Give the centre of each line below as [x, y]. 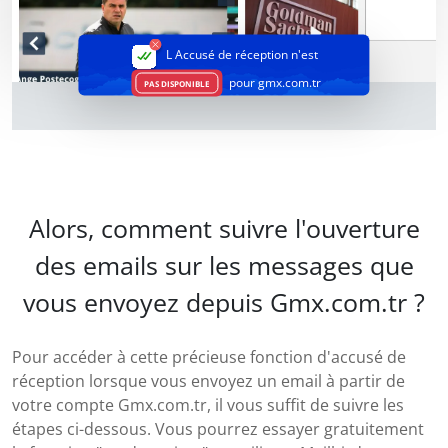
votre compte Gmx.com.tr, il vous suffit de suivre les [208, 405]
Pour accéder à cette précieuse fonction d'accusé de [209, 357]
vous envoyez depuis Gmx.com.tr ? [224, 302]
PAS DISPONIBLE [176, 83]
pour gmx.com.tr [273, 82]
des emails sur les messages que [224, 265]
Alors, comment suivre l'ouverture [224, 228]
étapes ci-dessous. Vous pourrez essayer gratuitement [218, 429]
